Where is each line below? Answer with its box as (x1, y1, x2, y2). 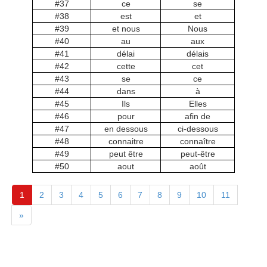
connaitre (108, 136, 144, 146)
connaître (179, 136, 216, 146)
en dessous (104, 124, 148, 133)
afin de (185, 111, 210, 121)
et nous (111, 24, 140, 33)
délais (187, 49, 209, 58)
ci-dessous (177, 124, 218, 133)
